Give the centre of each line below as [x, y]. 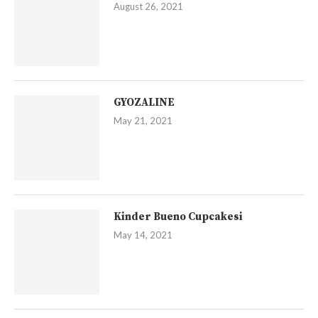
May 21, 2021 [143, 121]
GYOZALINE [144, 103]
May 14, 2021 [143, 235]
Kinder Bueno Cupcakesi [178, 217]
